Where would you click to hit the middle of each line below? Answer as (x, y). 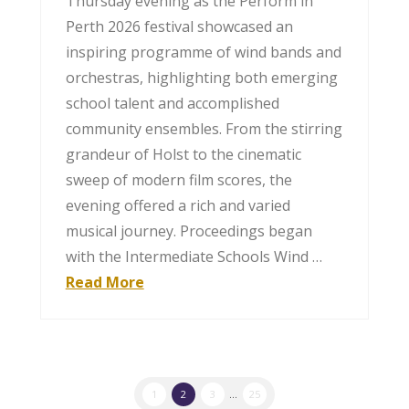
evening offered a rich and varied (178, 205)
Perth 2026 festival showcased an (179, 26)
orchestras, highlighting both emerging (201, 77)
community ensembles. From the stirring (204, 128)
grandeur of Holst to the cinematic (183, 154)
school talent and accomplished (172, 103)
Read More (105, 282)
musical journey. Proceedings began (189, 231)
